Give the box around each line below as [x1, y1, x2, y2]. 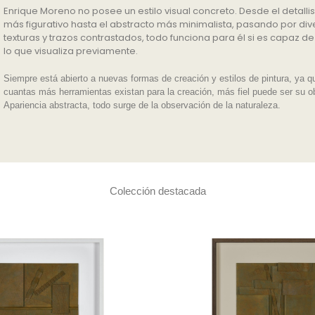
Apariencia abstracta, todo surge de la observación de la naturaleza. [4, 99, 281, 110]
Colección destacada [109, 184, 206, 197]
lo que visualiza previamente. [4, 44, 139, 58]
